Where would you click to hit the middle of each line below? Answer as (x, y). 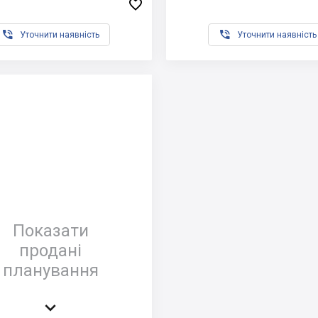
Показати (50, 230)
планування (50, 270)
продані (50, 250)
